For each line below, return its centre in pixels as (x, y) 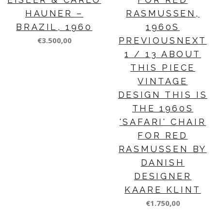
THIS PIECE (163, 68)
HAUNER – (54, 14)
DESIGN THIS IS (163, 95)
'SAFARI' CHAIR (163, 122)
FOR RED (163, 136)
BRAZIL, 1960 (54, 27)
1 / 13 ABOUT (163, 54)
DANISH (163, 163)
